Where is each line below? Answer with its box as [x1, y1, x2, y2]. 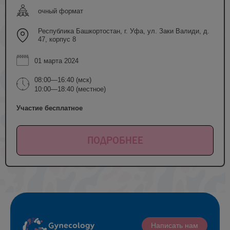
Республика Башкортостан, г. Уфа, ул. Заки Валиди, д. [38, 27, 209, 35]
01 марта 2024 [34, 56, 79, 65]
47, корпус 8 [38, 35, 76, 43]
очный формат [38, 7, 83, 15]
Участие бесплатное [16, 104, 83, 112]
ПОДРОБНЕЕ [87, 134, 143, 146]
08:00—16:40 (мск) [34, 75, 91, 84]
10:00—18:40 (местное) [34, 85, 106, 93]
